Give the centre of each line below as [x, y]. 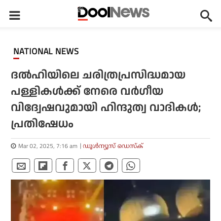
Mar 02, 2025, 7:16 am [48, 146]
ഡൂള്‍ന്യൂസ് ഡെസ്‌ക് [113, 146]
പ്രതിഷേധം [42, 124]
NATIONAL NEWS [49, 51]
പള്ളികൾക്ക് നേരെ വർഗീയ [87, 92]
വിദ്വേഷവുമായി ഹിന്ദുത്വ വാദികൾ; [106, 108]
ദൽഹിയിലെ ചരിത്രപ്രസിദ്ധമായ [98, 75]
